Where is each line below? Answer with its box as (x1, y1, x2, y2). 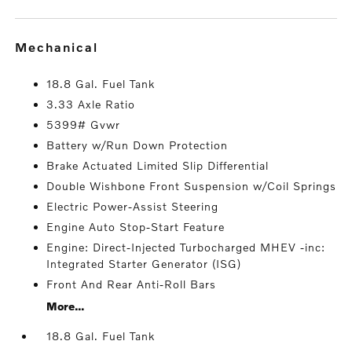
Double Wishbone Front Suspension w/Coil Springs (46, 179, 337, 192)
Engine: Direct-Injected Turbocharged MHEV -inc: (46, 240, 326, 254)
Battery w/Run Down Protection (46, 138, 229, 152)
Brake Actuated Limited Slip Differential (46, 159, 269, 172)
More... (46, 299, 85, 313)
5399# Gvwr (46, 118, 121, 131)
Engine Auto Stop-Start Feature (46, 220, 225, 233)
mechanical (28, 39, 99, 54)
